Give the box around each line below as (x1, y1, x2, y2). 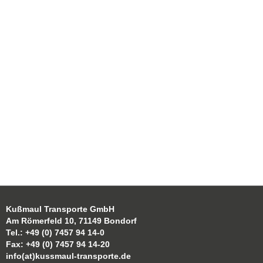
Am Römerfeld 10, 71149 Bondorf (6, 216, 137, 226)
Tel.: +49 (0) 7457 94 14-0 (6, 228, 104, 238)
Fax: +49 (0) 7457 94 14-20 (6, 240, 110, 249)
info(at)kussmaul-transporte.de (6, 251, 131, 261)
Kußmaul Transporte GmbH (6, 204, 114, 214)
